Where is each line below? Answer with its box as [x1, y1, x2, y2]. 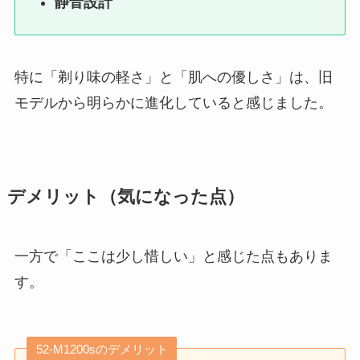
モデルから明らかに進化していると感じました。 [14, 94, 333, 111]
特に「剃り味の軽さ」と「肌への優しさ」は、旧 [14, 68, 333, 85]
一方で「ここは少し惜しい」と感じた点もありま [14, 247, 333, 264]
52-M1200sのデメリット [35, 342, 168, 356]
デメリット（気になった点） [6, 186, 244, 207]
